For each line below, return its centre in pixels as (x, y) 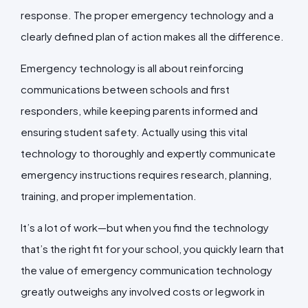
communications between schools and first (125, 89)
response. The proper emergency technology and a (147, 14)
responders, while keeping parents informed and (139, 110)
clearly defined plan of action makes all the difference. (153, 36)
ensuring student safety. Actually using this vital (134, 131)
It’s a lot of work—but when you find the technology (145, 227)
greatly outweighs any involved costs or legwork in (143, 291)
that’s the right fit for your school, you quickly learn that (152, 248)
